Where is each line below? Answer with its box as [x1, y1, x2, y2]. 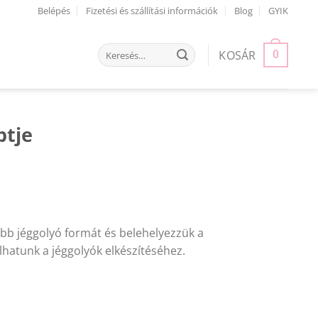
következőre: [97, 70, 151, 82]
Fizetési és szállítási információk [86, 4, 219, 17]
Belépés [37, 4, 70, 17]
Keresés [97, 43, 131, 55]
